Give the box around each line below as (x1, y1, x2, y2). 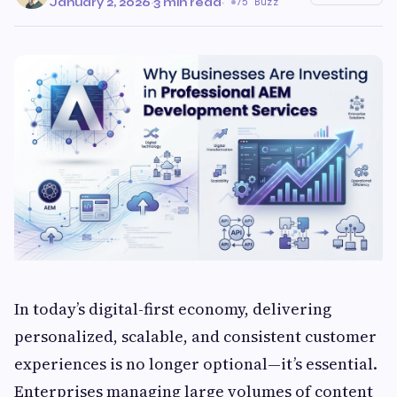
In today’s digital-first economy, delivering (14, 298, 331, 321)
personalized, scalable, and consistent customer (14, 325, 377, 348)
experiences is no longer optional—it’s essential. (14, 353, 378, 376)
